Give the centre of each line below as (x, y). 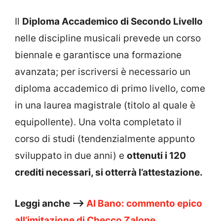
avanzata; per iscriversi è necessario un (103, 72)
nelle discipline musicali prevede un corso (108, 38)
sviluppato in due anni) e (71, 156)
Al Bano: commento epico (144, 203)
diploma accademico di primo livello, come (110, 89)
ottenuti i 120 (156, 156)
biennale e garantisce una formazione (98, 55)
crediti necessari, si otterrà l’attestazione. (109, 173)
